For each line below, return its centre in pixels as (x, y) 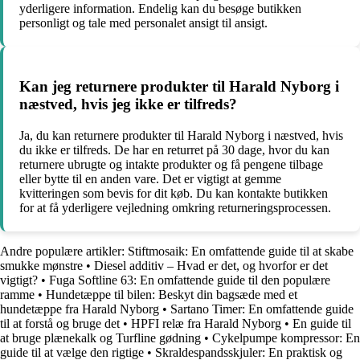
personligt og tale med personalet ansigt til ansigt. (143, 23)
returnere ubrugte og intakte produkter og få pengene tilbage (171, 164)
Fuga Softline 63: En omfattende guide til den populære (190, 280)
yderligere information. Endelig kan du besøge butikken (160, 9)
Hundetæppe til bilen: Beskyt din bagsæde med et (172, 294)
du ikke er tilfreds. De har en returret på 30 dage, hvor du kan (174, 149)
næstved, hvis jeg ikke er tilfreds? (128, 104)
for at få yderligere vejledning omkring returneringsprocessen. (175, 207)
